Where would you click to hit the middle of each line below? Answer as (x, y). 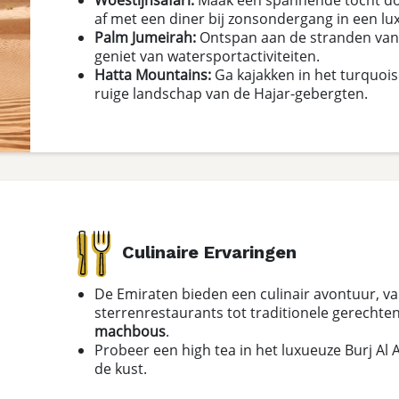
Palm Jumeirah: (145, 37)
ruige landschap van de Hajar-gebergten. (231, 93)
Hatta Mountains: (153, 74)
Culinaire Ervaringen (209, 252)
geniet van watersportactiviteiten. (207, 55)
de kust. (121, 368)
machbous (130, 330)
